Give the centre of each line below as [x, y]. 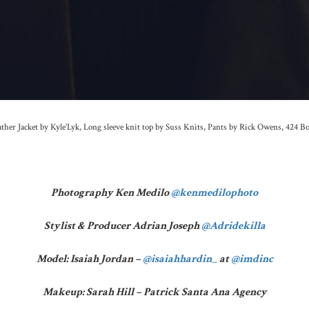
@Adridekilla [233, 226]
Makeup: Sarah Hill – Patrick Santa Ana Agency [154, 292]
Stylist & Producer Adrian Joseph [122, 226]
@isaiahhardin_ [180, 259]
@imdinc [252, 259]
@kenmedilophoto [215, 193]
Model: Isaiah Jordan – [89, 259]
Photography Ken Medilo [111, 193]
